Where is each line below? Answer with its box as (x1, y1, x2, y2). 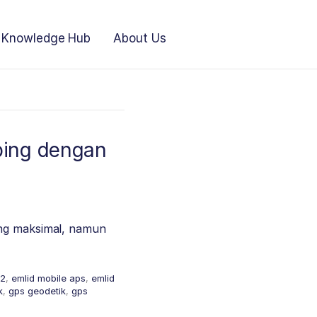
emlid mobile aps (11, 272, 86, 284)
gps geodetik (8, 285, 66, 296)
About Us (113, 31, 166, 45)
